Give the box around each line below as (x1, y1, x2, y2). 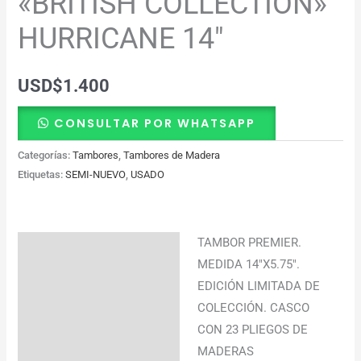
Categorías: (18, 149, 73, 162)
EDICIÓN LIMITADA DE (197, 278, 321, 293)
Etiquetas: (18, 168, 66, 181)
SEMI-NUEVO (65, 168, 127, 181)
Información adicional (27, 275, 144, 290)
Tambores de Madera (123, 149, 221, 162)
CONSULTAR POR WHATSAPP (54, 114, 256, 131)
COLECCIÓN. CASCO (197, 300, 310, 315)
